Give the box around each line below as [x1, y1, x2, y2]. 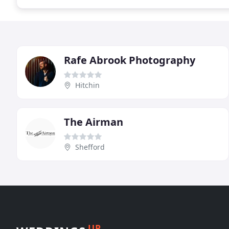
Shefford [75, 142, 105, 152]
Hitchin [75, 80, 100, 90]
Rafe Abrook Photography [64, 53, 195, 67]
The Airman [64, 114, 123, 129]
